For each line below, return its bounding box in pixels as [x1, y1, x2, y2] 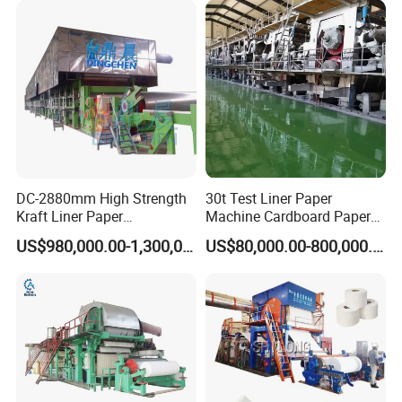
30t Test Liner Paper [205, 188, 332, 208]
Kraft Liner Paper [16, 205, 124, 226]
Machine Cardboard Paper [205, 205, 371, 226]
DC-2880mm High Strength [16, 188, 188, 208]
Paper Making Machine [16, 241, 163, 262]
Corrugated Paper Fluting [16, 223, 175, 244]
